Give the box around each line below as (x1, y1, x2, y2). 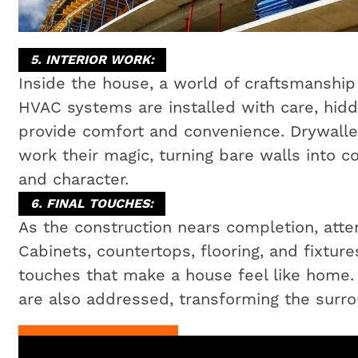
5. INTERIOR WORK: (30, 52, 154, 68)
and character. (18, 169, 129, 190)
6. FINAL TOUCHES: (30, 196, 153, 212)
